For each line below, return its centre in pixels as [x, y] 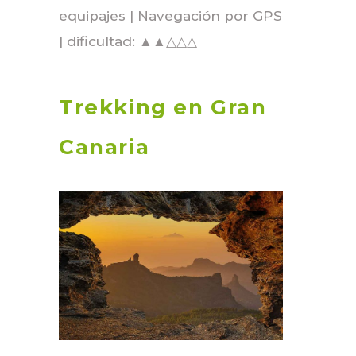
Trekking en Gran [163, 107]
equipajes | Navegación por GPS [170, 16]
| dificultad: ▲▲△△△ [128, 42]
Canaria [104, 147]
